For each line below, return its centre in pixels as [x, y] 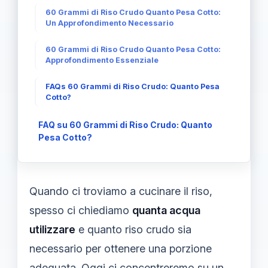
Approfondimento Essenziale [102, 60]
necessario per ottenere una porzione [121, 249]
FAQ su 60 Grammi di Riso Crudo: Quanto [125, 125]
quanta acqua [166, 210]
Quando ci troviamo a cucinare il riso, [121, 191]
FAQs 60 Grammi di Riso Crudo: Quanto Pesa [133, 86]
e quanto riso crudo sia [133, 229]
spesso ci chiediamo [81, 210]
